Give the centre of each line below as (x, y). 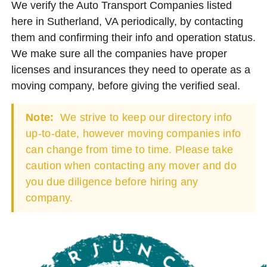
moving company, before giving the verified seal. (126, 86)
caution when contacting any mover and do (131, 165)
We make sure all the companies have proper (119, 53)
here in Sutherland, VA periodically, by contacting (127, 21)
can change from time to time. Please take (130, 149)
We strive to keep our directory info (145, 117)
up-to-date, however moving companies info (133, 133)
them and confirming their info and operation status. (133, 37)
